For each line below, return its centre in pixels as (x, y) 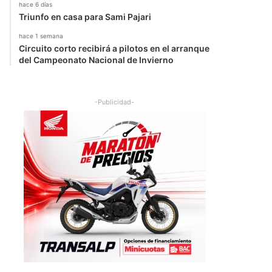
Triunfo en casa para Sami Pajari (85, 17)
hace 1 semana (41, 36)
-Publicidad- (114, 102)
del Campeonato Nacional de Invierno (96, 60)
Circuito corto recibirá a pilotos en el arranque (114, 49)
